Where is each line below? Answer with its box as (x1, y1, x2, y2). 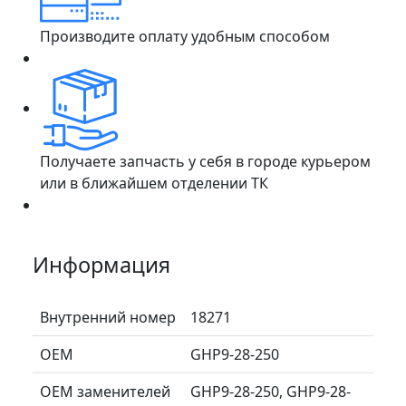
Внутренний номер (40, 306, 176, 327)
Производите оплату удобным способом (40, 25, 330, 46)
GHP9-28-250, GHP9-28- (190, 381, 351, 401)
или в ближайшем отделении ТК (40, 172, 268, 193)
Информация (33, 249, 170, 279)
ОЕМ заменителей (40, 381, 170, 401)
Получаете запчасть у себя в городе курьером (40, 150, 371, 171)
